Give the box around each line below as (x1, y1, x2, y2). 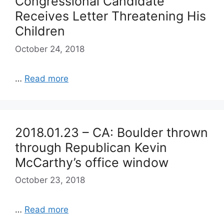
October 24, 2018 (15, 43, 84, 54)
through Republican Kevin (15, 139, 167, 155)
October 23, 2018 (15, 175, 85, 185)
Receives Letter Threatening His (15, 8, 206, 23)
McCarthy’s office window (15, 154, 168, 170)
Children (15, 23, 65, 38)
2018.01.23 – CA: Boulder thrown (15, 124, 208, 140)
